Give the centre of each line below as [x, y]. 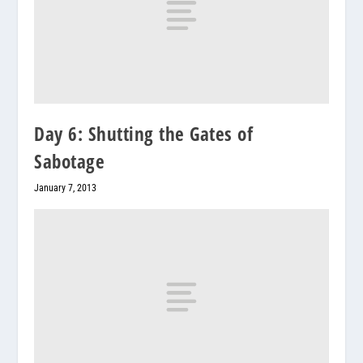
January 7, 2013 [66, 188]
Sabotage [70, 161]
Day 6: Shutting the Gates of [144, 133]
